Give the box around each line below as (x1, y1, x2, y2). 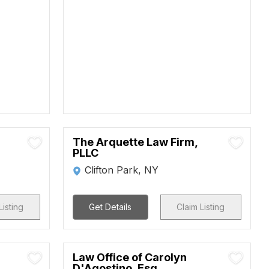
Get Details (89, 202, 132, 212)
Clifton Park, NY (84, 164, 159, 176)
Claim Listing (177, 202, 225, 212)
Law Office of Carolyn (72, 251, 187, 264)
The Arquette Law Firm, (72, 136, 198, 148)
